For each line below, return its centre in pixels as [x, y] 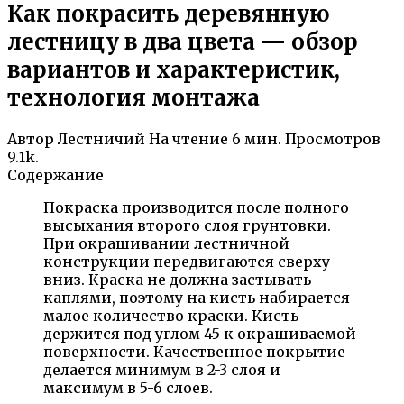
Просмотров [333, 138]
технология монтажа [133, 97]
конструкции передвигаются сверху [187, 261]
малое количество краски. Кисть [171, 315]
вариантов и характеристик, [174, 69]
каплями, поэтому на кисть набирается [197, 297]
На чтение [188, 138]
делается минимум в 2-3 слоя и [162, 369]
